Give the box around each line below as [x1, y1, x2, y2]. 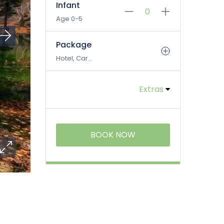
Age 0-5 [56, 14, 82, 23]
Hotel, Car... [56, 53, 92, 63]
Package [56, 39, 91, 50]
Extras [139, 83, 165, 95]
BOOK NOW [90, 129, 135, 140]
